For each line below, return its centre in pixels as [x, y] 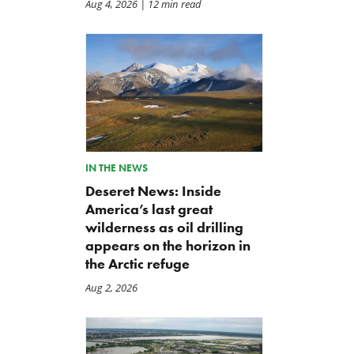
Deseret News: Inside [153, 191]
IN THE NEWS [116, 168]
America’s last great [149, 209]
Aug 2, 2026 [111, 287]
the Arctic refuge [137, 264]
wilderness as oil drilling [164, 227]
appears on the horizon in [168, 245]
